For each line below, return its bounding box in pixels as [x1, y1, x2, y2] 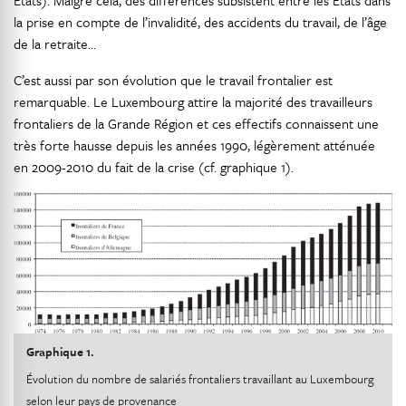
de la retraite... [14, 34, 96, 54]
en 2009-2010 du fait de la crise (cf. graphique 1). [14, 157, 294, 178]
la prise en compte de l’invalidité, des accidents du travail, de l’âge [14, 12, 387, 33]
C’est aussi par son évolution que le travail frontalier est [14, 70, 333, 91]
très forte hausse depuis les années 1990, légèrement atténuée [14, 135, 375, 156]
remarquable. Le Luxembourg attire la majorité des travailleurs [14, 92, 372, 112]
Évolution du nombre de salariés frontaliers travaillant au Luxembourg [26, 369, 374, 388]
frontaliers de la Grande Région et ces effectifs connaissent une [14, 113, 379, 134]
